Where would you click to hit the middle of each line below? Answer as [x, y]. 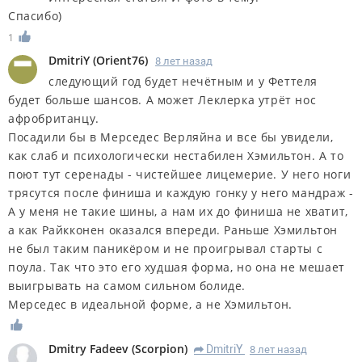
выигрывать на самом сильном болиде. [127, 285]
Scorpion [160, 348]
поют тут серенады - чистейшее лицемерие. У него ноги [180, 174]
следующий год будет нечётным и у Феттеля [183, 81]
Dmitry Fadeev [88, 348]
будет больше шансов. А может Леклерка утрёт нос [162, 99]
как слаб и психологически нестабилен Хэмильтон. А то [176, 155]
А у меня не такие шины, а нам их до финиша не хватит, [178, 211]
